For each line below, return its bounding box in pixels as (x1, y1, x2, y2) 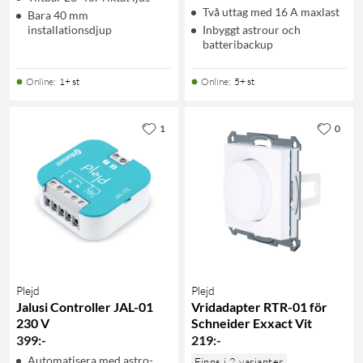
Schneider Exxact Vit (191, 314, 312, 331)
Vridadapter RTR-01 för (191, 298, 327, 314)
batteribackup (203, 36, 273, 51)
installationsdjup (28, 22, 112, 36)
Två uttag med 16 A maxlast (203, 4, 340, 19)
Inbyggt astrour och (203, 22, 301, 36)
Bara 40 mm (28, 7, 88, 22)
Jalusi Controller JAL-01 (16, 298, 153, 314)
